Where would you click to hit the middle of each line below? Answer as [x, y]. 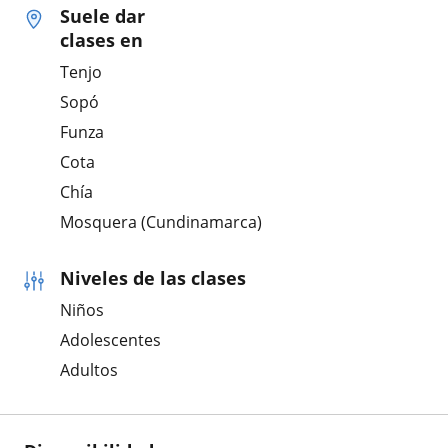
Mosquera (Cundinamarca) [161, 222]
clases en [101, 40]
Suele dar [102, 16]
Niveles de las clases [153, 278]
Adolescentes [110, 340]
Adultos [89, 370]
